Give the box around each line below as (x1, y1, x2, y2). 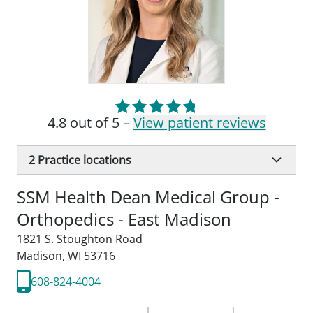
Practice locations (35, 152, 131, 168)
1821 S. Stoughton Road (17, 231, 143, 247)
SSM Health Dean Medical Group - (17, 185, 279, 208)
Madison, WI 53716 (17, 248, 115, 263)
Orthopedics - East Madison (17, 208, 231, 231)
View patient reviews (133, 113, 266, 132)
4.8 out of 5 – (47, 113, 133, 132)
